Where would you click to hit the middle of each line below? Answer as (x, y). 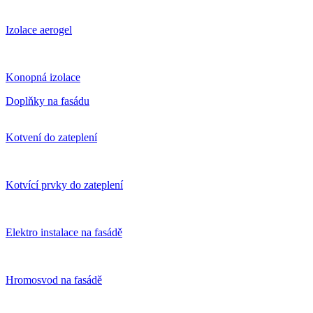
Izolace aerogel (39, 30)
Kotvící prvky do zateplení (64, 185)
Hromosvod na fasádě (54, 280)
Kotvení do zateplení (51, 138)
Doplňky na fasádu (48, 101)
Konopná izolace (43, 78)
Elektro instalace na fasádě (64, 233)
